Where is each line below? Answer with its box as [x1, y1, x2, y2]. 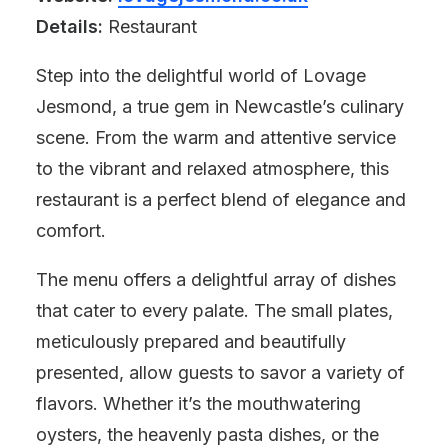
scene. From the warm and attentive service [36, 127, 396, 148]
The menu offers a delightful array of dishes [36, 269, 396, 290]
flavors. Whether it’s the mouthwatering [36, 393, 361, 414]
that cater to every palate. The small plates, [36, 300, 393, 321]
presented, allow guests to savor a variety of [36, 362, 405, 383]
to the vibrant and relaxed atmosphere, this [36, 158, 389, 179]
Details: [36, 16, 103, 37]
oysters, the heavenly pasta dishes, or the [36, 424, 379, 445]
